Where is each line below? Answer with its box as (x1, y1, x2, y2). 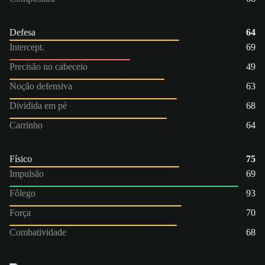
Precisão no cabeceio (9, 61, 88, 72)
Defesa (9, 27, 35, 37)
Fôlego (9, 188, 35, 198)
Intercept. (9, 41, 44, 52)
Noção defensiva (9, 80, 72, 91)
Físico (9, 153, 32, 164)
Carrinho (9, 119, 43, 130)
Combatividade (9, 227, 66, 237)
